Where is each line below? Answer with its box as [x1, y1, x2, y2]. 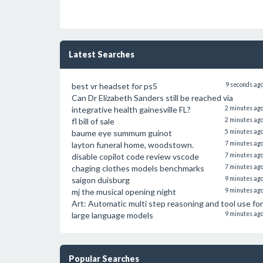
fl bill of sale [72, 116, 114, 126]
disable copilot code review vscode [72, 151, 199, 161]
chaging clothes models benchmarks [72, 163, 204, 173]
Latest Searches [69, 49, 134, 59]
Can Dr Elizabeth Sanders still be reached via [72, 93, 233, 103]
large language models [72, 210, 153, 220]
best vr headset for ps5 [72, 81, 157, 91]
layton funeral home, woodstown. [72, 140, 194, 150]
